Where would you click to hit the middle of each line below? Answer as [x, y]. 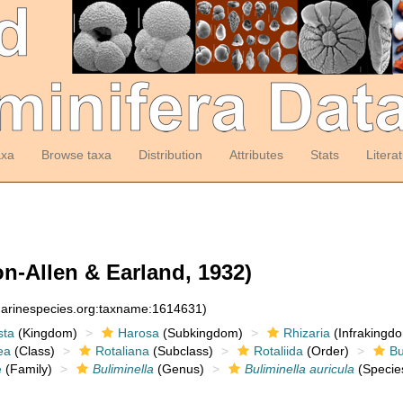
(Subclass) [181, 351]
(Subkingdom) [201, 333]
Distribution [170, 155]
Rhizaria [306, 333]
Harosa [138, 333]
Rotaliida [278, 351]
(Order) [326, 351]
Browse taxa [76, 155]
